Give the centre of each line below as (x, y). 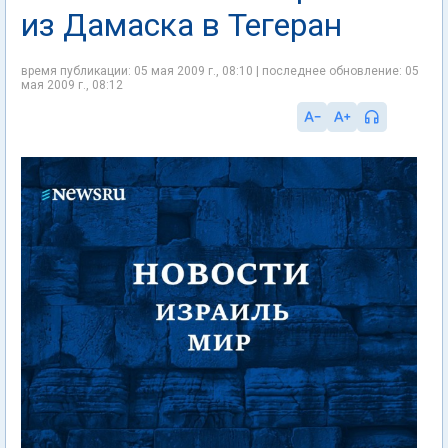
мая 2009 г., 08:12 (72, 85)
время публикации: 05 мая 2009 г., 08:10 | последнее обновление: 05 (220, 71)
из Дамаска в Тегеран (181, 25)
